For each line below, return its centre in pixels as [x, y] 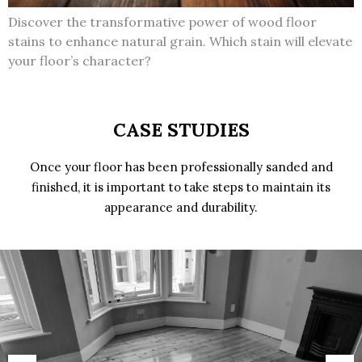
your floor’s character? [80, 60]
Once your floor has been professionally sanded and [181, 166]
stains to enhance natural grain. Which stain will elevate [180, 41]
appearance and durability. [181, 207]
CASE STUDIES [181, 129]
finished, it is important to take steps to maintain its [181, 187]
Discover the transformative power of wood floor [162, 21]
